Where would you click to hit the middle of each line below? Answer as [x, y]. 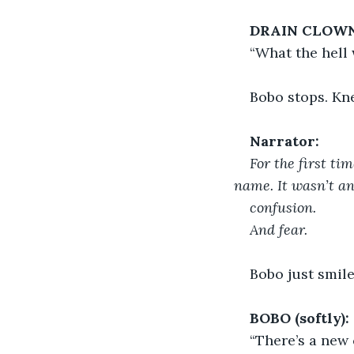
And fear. [279, 229]
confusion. [283, 207]
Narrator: [284, 141]
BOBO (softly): [299, 318]
